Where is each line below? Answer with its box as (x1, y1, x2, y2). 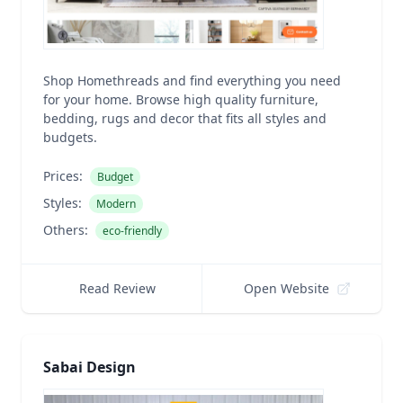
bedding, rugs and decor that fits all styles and (43, 110, 327, 127)
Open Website (244, 280, 330, 297)
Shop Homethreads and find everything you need (43, 72, 341, 89)
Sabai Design (43, 357, 136, 377)
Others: (43, 221, 88, 238)
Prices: (43, 167, 83, 184)
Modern (96, 196, 136, 211)
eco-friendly (103, 223, 162, 238)
